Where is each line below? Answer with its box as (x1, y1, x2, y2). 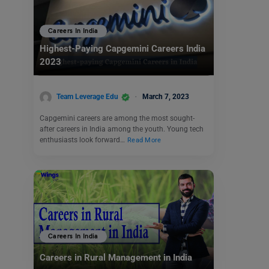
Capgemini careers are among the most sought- (40, 113, 195, 122)
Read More (127, 136, 162, 144)
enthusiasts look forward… (40, 135, 127, 144)
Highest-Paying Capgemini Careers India (40, 43, 205, 55)
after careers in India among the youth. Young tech (40, 124, 204, 133)
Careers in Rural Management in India (40, 252, 192, 263)
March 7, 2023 (142, 92, 189, 101)
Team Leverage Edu (56, 92, 118, 101)
